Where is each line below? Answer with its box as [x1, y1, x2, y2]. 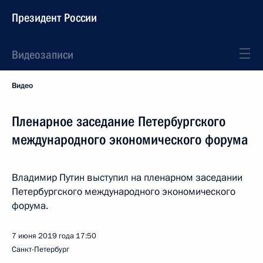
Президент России [12, 11, 97, 25]
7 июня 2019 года [12, 231, 74, 241]
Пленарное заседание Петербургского [12, 113, 225, 130]
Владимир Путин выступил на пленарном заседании [12, 171, 242, 184]
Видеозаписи [12, 48, 73, 62]
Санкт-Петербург [12, 244, 69, 255]
